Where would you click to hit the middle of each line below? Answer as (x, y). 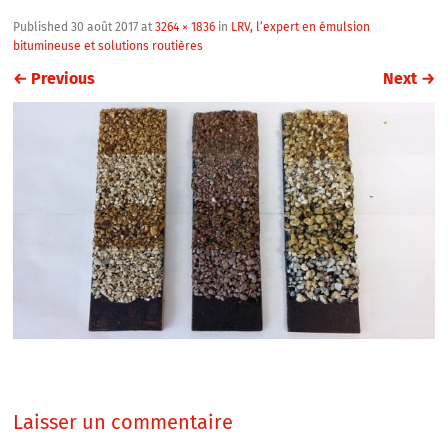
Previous (61, 78)
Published (42, 27)
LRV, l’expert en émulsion (301, 27)
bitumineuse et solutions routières (108, 46)
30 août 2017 (105, 27)
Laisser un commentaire (123, 422)
